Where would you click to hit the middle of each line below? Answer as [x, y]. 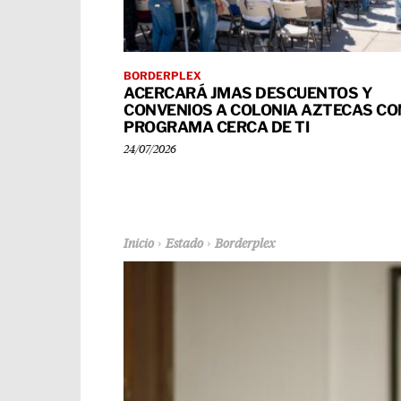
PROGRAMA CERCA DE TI [216, 127]
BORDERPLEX [162, 75]
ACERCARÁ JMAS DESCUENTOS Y [248, 93]
